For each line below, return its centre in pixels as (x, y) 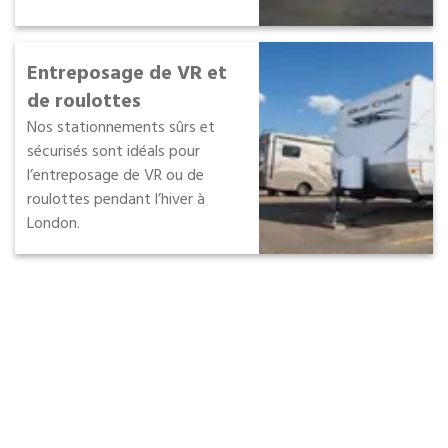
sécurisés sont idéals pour (114, 151)
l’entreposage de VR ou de (116, 175)
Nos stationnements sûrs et (121, 127)
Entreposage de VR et (127, 73)
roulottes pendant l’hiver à (116, 199)
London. (54, 223)
